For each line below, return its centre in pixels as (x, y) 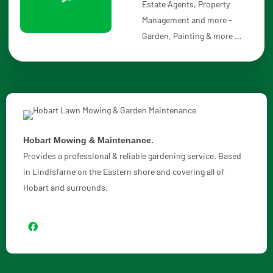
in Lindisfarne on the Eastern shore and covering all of (124, 172)
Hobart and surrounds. (66, 188)
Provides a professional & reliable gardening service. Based (132, 156)
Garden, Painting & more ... (192, 36)
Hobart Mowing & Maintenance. (88, 140)
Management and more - (187, 20)
